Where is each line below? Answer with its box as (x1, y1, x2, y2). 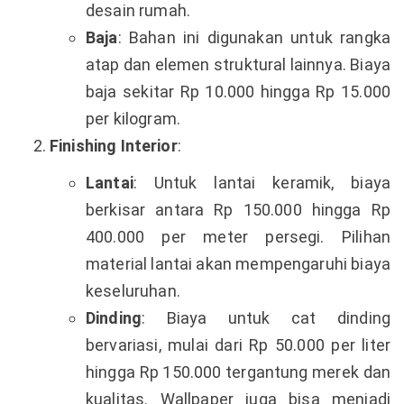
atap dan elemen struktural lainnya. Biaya (86, 54, 390, 74)
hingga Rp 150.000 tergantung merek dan (86, 362, 390, 381)
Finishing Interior (50, 135, 178, 155)
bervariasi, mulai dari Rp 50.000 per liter (86, 335, 390, 354)
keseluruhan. (86, 280, 180, 300)
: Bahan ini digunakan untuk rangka (117, 27, 390, 47)
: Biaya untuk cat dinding (142, 308, 390, 327)
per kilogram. (86, 108, 180, 128)
